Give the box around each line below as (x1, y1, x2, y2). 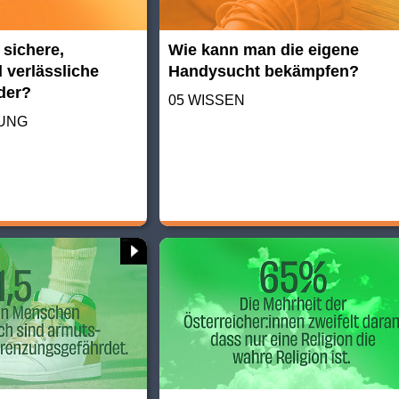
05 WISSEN (167, 92, 245, 108)
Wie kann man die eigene (167, 40, 359, 59)
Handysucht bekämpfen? (167, 61, 359, 80)
